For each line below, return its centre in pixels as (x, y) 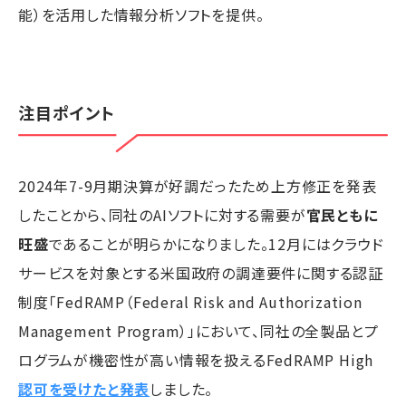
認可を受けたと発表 (84, 389)
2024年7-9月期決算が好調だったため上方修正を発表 (198, 186)
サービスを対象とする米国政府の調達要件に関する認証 (201, 273)
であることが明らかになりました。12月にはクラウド (216, 244)
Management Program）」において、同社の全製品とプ (198, 331)
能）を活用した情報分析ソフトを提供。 (141, 14)
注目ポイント (67, 112)
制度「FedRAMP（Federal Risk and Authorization (190, 302)
